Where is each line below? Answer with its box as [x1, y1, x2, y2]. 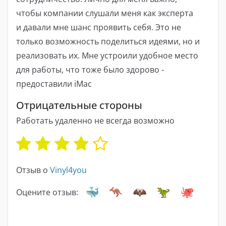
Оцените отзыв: [16, 187, 78, 198]
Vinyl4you [50, 164, 87, 176]
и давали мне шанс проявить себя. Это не [16, 21, 181, 33]
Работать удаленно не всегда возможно [16, 115, 175, 127]
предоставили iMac [16, 78, 92, 89]
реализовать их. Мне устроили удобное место [16, 49, 198, 61]
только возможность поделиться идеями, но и [16, 35, 200, 47]
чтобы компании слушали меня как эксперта [16, 7, 193, 19]
